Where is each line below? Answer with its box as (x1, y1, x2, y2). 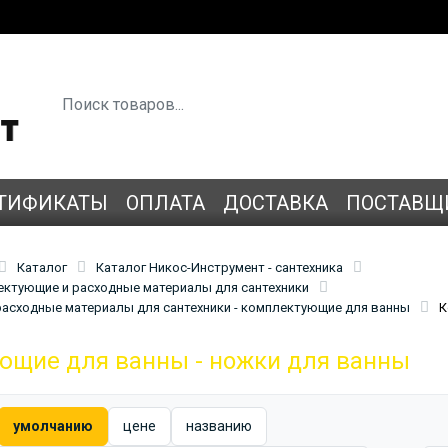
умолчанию (13, 417, 93, 434)
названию (186, 417, 252, 434)
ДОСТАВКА (223, 190, 328, 215)
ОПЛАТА (126, 190, 205, 215)
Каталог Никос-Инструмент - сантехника (96, 259, 343, 275)
